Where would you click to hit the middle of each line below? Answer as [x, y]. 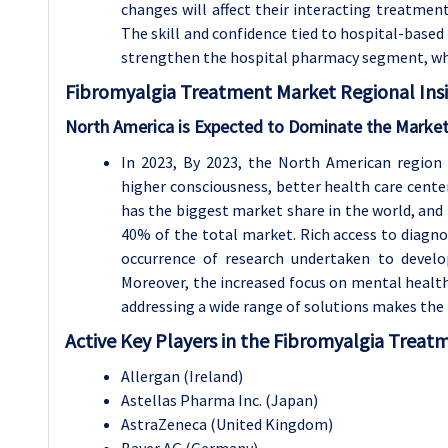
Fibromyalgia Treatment [170, 91]
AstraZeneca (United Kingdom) [227, 424]
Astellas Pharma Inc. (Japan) [219, 400]
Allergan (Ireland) [182, 376]
